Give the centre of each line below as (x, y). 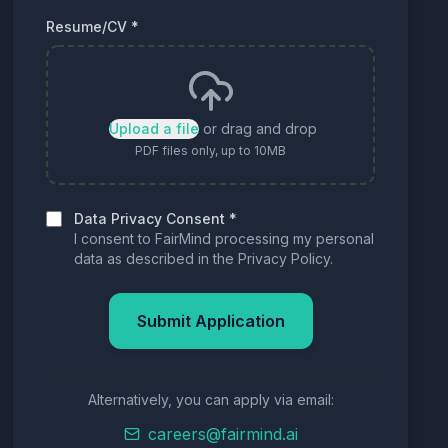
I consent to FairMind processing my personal (224, 238)
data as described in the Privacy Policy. (204, 258)
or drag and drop (259, 128)
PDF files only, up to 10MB (211, 150)
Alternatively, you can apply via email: (210, 399)
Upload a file (153, 128)
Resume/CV (87, 26)
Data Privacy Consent (150, 218)
